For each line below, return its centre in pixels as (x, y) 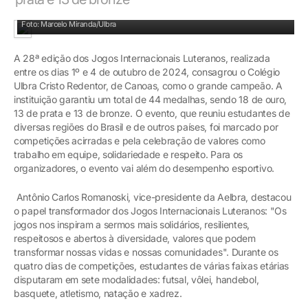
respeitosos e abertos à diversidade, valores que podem (135, 239)
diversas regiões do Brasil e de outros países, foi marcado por (146, 127)
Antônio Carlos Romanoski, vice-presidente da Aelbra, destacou (153, 197)
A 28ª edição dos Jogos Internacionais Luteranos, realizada (142, 58)
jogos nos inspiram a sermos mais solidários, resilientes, (132, 225)
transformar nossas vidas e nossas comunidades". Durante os (146, 252)
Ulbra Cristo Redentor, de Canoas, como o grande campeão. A (148, 86)
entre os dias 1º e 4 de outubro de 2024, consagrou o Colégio (147, 72)
